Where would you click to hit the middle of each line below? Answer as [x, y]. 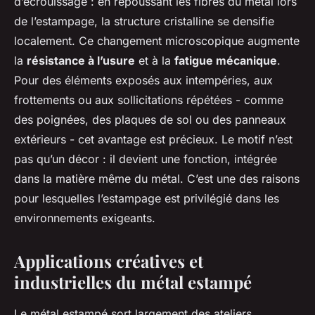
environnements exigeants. [85, 218]
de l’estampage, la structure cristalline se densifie [144, 21]
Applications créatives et [109, 261]
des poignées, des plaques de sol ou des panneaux [150, 119]
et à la [155, 60]
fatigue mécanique [226, 60]
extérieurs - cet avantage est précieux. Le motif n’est [153, 139]
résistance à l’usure [81, 60]
